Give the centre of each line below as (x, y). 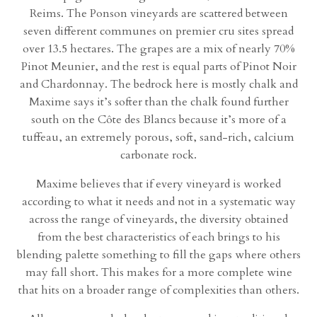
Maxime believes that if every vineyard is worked (158, 184)
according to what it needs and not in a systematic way (158, 202)
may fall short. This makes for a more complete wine (158, 273)
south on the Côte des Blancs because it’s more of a (158, 120)
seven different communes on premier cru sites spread (158, 31)
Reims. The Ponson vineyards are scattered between (158, 14)
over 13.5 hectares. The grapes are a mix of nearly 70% (158, 49)
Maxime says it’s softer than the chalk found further (158, 102)
